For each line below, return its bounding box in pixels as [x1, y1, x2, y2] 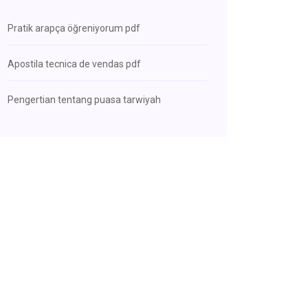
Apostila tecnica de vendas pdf [8, 58, 141, 69]
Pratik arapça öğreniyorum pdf [8, 23, 140, 34]
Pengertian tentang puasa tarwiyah [8, 94, 161, 105]
